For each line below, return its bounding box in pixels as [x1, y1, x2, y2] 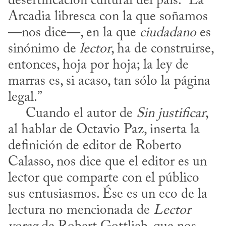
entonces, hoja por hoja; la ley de [8, 59, 189, 73]
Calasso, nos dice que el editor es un [8, 155, 207, 169]
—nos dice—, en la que [8, 26, 140, 40]
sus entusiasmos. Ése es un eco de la [8, 188, 207, 202]
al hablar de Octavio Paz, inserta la [8, 123, 200, 137]
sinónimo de [8, 42, 80, 56]
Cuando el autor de [26, 107, 136, 121]
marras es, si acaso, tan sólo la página [8, 75, 210, 89]
